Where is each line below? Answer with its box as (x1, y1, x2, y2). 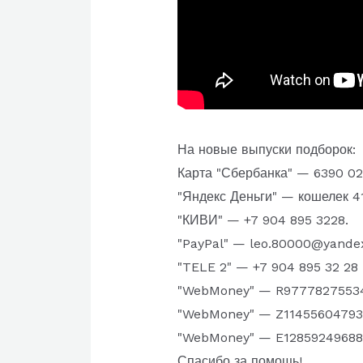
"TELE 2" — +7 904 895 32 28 (177, 259, 358, 275)
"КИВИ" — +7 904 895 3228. (177, 212, 348, 228)
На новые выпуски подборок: (177, 142, 356, 158)
